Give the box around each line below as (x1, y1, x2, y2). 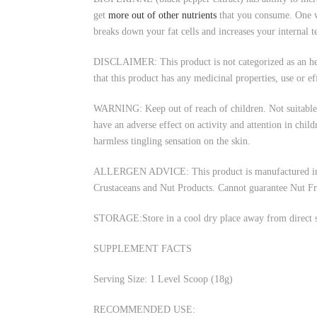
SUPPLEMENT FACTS (93, 243, 192, 254)
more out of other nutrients (108, 10, 217, 21)
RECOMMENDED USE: (93, 304, 195, 315)
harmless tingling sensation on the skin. (93, 136, 250, 146)
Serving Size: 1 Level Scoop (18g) (93, 274, 233, 284)
